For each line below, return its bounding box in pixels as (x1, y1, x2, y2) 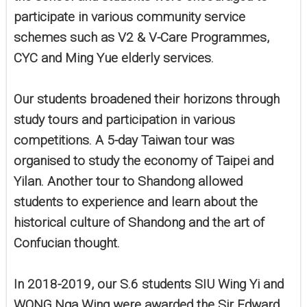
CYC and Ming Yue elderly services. (14, 50, 214, 66)
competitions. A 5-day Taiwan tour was (14, 132, 234, 149)
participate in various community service (14, 9, 245, 25)
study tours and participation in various (14, 112, 235, 128)
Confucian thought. (14, 235, 123, 251)
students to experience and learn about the (14, 194, 258, 210)
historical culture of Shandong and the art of (14, 214, 265, 231)
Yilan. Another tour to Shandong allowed (14, 173, 243, 190)
